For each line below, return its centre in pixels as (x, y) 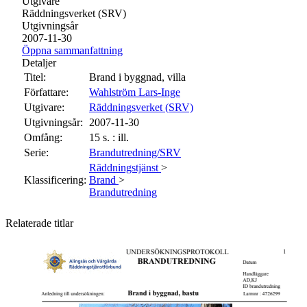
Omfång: (43, 137)
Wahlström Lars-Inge (135, 92)
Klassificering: (55, 180)
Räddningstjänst (125, 167)
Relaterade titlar (39, 223)
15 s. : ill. (109, 137)
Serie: (36, 152)
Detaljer (39, 62)
